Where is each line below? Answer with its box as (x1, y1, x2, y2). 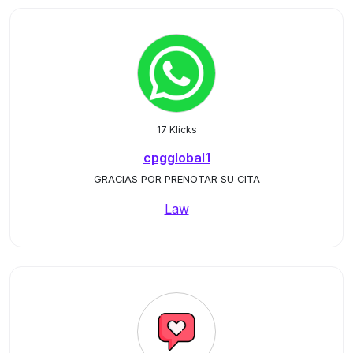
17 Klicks (156, 124, 197, 136)
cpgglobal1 (143, 150, 210, 165)
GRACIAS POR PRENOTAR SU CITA (93, 173, 260, 185)
